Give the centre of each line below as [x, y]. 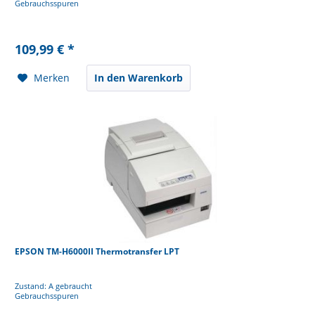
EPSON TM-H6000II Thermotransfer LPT [97, 252]
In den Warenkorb [139, 78]
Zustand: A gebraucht [54, 286]
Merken [52, 78]
